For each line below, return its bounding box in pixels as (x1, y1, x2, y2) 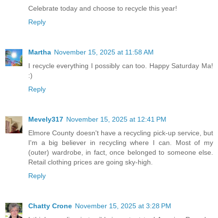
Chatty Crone (28, 202, 72, 210)
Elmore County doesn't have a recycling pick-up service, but (28, 129, 213, 137)
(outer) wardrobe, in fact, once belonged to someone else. (28, 148, 213, 157)
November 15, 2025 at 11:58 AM (54, 48, 154, 56)
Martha (28, 48, 51, 56)
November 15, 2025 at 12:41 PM (66, 115, 166, 124)
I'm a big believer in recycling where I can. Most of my (28, 139, 213, 147)
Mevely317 (28, 115, 63, 124)
